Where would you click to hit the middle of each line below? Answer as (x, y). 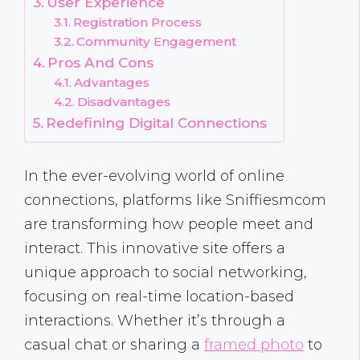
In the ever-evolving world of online (154, 176)
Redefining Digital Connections (157, 123)
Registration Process (137, 22)
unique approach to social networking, (166, 273)
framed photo (254, 345)
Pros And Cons (101, 63)
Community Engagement (156, 42)
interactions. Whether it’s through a (155, 321)
